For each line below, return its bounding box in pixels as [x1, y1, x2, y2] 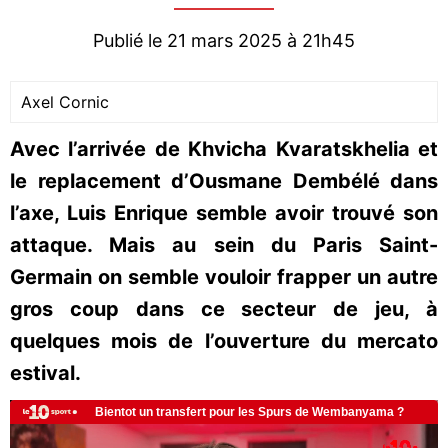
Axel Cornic [21, 92, 109, 112]
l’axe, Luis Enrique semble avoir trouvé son [10, 201, 438, 225]
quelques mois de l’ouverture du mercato [10, 329, 438, 353]
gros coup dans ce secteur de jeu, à [10, 297, 438, 321]
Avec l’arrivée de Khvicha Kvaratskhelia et [10, 137, 438, 161]
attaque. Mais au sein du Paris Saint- [10, 233, 438, 257]
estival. [10, 361, 81, 385]
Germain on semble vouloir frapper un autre [10, 265, 438, 289]
